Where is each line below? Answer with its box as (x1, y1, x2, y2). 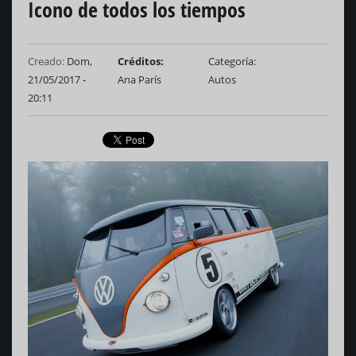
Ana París (118, 72, 162, 87)
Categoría (207, 54, 253, 69)
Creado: (28, 54, 64, 69)
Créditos (118, 54, 161, 69)
